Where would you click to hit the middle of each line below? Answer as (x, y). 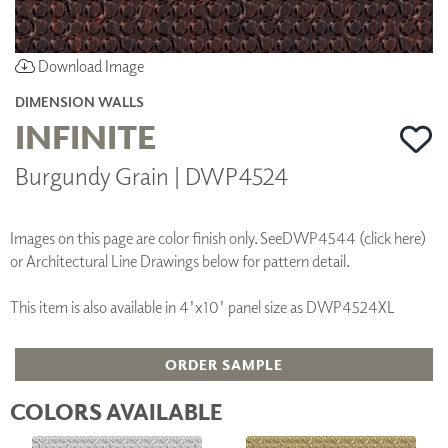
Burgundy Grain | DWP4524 (151, 174)
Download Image (89, 65)
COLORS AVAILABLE (116, 410)
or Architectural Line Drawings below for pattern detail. (180, 260)
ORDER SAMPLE (224, 364)
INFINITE (85, 135)
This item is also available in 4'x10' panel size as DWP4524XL (202, 306)
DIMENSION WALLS (79, 101)
